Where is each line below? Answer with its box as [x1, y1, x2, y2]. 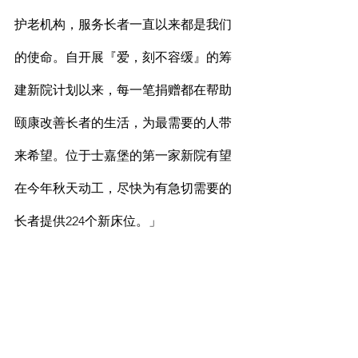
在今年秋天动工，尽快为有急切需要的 [14, 181, 232, 197]
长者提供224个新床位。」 [14, 213, 161, 229]
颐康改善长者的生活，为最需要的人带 [14, 115, 232, 131]
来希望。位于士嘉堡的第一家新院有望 [14, 148, 232, 164]
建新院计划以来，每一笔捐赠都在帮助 [14, 82, 232, 98]
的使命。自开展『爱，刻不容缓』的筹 [14, 50, 232, 66]
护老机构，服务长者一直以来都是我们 [14, 17, 232, 33]
